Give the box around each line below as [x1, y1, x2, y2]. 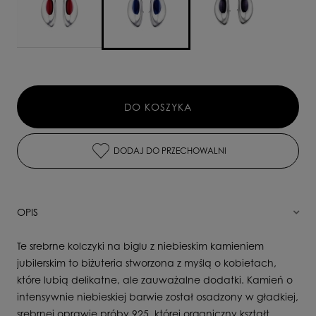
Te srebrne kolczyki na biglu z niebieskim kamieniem [17, 239, 264, 252]
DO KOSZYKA [124, 100, 192, 113]
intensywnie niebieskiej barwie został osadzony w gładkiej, [17, 290, 298, 303]
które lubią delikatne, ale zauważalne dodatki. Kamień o [17, 273, 293, 286]
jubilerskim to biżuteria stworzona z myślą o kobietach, [17, 256, 276, 269]
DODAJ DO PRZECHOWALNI [113, 145, 226, 156]
